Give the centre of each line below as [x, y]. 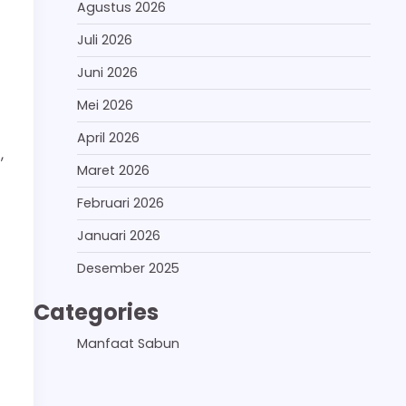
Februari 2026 [121, 203]
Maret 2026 [113, 170]
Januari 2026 [119, 235]
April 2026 [108, 137]
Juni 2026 [107, 72]
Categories [96, 312]
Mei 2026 [105, 105]
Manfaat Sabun [128, 343]
